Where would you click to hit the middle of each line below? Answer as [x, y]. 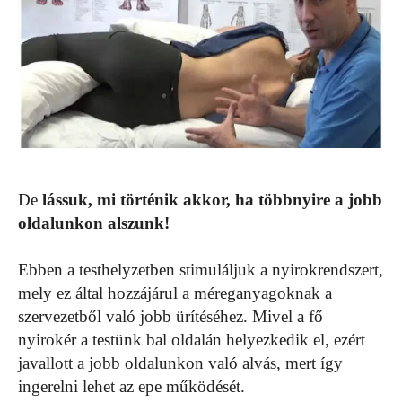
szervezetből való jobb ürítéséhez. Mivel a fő [170, 316]
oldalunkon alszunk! [94, 223]
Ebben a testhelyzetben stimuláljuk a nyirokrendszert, [201, 269]
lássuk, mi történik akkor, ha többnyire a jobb [212, 199]
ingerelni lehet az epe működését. [131, 386]
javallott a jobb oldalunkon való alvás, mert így [180, 363]
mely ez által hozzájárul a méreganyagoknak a [175, 293]
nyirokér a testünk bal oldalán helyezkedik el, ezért [192, 339]
